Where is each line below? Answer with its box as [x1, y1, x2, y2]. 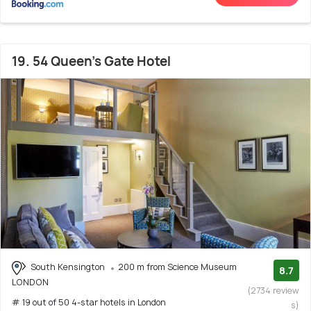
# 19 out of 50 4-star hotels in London [12, 296, 166, 308]
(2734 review [248, 285, 299, 297]
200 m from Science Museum [118, 261, 237, 274]
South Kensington [28, 261, 107, 274]
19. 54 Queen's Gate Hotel [12, 53, 171, 71]
